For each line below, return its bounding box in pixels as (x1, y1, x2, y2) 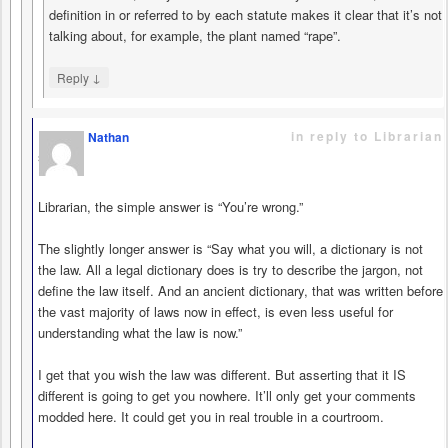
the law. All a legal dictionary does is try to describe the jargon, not (38, 259, 423, 279)
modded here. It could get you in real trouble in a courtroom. (38, 406, 384, 426)
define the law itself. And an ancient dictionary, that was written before (38, 280, 443, 300)
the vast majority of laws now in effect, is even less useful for (38, 301, 393, 321)
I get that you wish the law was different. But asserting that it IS (38, 364, 406, 384)
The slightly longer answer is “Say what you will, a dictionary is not (38, 238, 423, 258)
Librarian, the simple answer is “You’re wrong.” (38, 196, 303, 216)
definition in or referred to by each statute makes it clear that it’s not (49, 4, 442, 24)
